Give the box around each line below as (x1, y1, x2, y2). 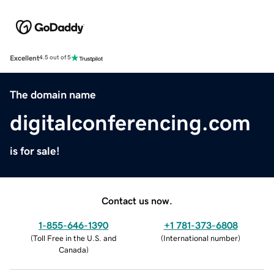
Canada (58, 245, 86, 254)
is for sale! (10, 145, 60, 157)
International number (163, 234, 238, 242)
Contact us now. (102, 195, 172, 206)
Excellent (10, 54, 39, 62)
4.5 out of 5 (39, 54, 71, 61)
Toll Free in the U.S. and (32, 234, 117, 242)
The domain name (10, 89, 96, 100)
